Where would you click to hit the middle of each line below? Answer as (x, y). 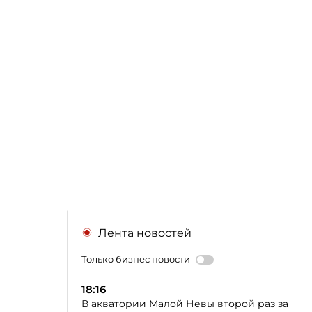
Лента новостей (145, 233)
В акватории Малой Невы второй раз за (185, 304)
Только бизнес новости (136, 259)
